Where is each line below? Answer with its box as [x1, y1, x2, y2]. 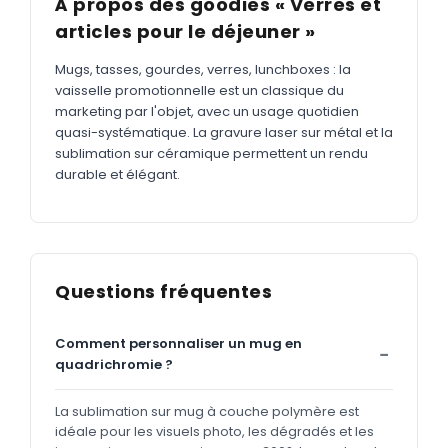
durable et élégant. [55, 164, 180, 184]
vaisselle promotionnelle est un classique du [55, 80, 344, 100]
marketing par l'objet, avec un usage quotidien [55, 101, 359, 121]
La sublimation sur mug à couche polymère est [55, 401, 359, 421]
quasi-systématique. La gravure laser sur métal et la [55, 122, 393, 142]
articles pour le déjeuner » [55, 18, 316, 44]
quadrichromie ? [55, 354, 173, 374]
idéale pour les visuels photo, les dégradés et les [55, 421, 374, 441]
